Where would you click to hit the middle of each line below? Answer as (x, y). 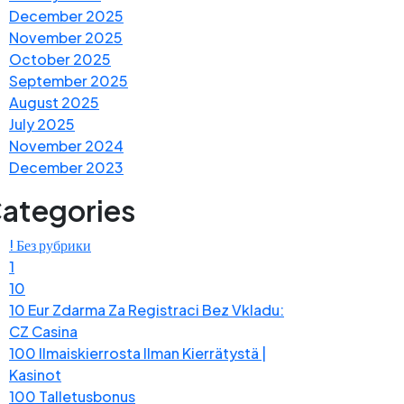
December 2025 (66, 15)
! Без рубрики (50, 244)
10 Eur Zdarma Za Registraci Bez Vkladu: (147, 309)
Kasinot (35, 374)
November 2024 (66, 145)
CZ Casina (43, 331)
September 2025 (69, 80)
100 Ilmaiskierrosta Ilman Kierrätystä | (138, 353)
